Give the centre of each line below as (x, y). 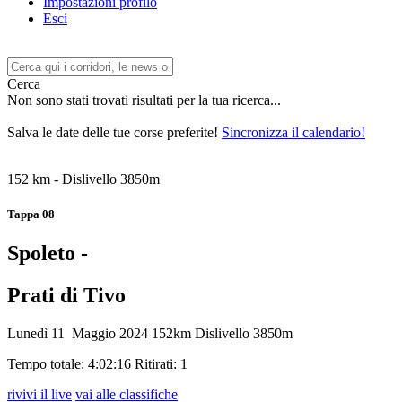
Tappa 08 (31, 214)
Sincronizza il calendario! (293, 132)
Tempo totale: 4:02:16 (69, 364)
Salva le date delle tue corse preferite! (114, 132)
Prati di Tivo (66, 296)
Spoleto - (48, 253)
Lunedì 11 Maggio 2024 (78, 334)
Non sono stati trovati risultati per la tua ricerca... (144, 100)
